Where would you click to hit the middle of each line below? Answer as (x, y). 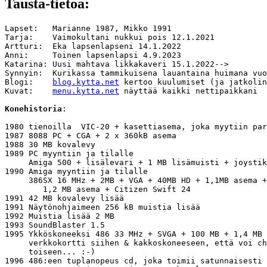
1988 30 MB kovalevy (50, 144)
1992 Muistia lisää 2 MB (60, 216)
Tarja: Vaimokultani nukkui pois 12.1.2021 (110, 37)
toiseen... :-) (50, 252)
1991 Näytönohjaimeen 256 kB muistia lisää (103, 207)
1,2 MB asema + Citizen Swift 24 (98, 189)
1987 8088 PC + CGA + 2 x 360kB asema (91, 135)
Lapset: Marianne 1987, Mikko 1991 (88, 28)
